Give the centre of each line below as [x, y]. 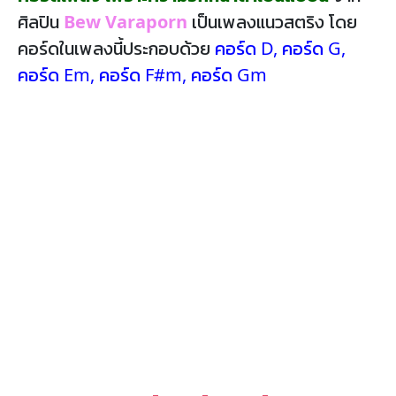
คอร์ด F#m [141, 75]
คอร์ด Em [54, 75]
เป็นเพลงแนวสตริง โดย [272, 22]
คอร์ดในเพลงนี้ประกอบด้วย [116, 48]
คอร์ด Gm [229, 75]
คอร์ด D [244, 48]
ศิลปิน [41, 22]
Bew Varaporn [126, 22]
